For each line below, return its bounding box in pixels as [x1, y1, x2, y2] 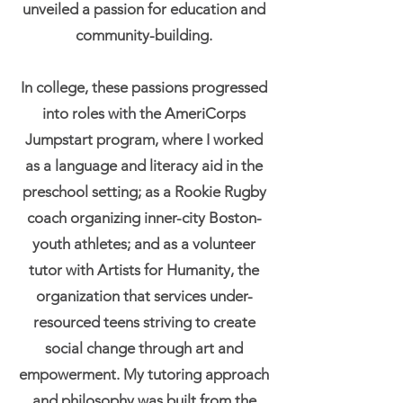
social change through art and [45, 339, 243, 357]
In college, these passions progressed [21, 78, 267, 96]
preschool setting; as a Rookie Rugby [22, 183, 266, 201]
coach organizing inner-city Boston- [26, 209, 262, 227]
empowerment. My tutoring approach [19, 365, 269, 383]
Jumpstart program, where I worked [25, 130, 263, 148]
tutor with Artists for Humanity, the [29, 261, 259, 279]
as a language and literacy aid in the [25, 157, 263, 175]
